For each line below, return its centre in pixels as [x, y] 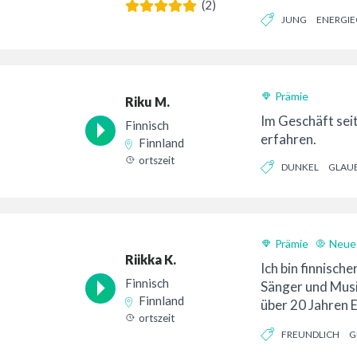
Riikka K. [150, 260]
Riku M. [147, 102]
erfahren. [288, 139]
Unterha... [290, 323]
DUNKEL [300, 167]
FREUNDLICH [310, 335]
